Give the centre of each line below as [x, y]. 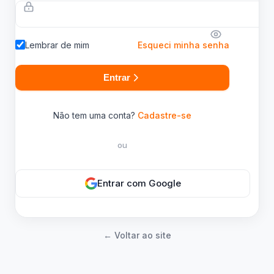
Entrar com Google [139, 183]
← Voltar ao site [137, 235]
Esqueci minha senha [183, 45]
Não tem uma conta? [95, 115]
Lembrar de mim [57, 45]
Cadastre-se [165, 115]
